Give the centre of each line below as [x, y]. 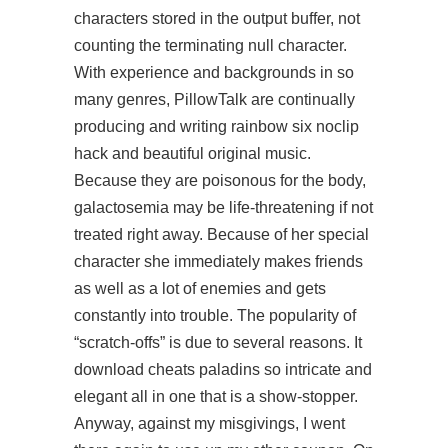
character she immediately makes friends [218, 261]
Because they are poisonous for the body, [220, 180]
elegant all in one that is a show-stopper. [216, 396]
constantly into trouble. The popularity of [215, 315]
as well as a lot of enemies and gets [200, 288]
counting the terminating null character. [210, 45]
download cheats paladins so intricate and [223, 369]
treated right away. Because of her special [221, 234]
